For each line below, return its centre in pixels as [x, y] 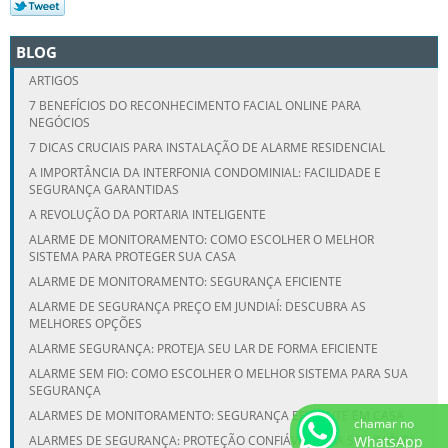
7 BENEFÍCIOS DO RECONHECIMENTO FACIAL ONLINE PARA [195, 105]
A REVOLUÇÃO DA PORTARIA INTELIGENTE [147, 214]
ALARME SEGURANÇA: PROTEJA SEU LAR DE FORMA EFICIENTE [203, 348]
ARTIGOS [54, 80]
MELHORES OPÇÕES [85, 323]
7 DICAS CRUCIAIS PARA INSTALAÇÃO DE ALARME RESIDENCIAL [207, 147]
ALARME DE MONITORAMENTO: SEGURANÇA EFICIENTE [185, 281]
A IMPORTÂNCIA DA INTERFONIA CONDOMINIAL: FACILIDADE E [205, 172]
